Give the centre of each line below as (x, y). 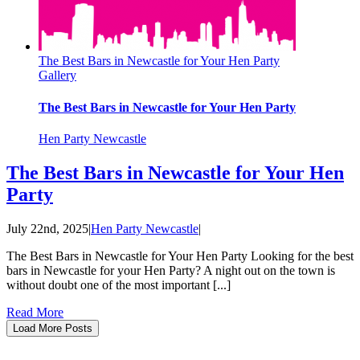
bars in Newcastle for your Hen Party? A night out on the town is (171, 270)
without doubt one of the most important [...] (119, 284)
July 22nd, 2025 (47, 228)
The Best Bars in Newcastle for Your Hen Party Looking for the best (180, 256)
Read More (35, 312)
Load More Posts (53, 328)
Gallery (57, 76)
